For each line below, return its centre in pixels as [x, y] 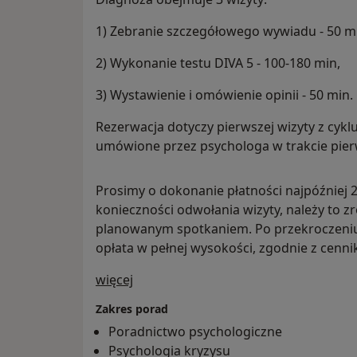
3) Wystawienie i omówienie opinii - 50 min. [224, 95]
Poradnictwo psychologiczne [195, 332]
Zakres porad [132, 309]
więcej [114, 280]
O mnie [154, 279]
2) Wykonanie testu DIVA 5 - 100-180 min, [218, 63]
